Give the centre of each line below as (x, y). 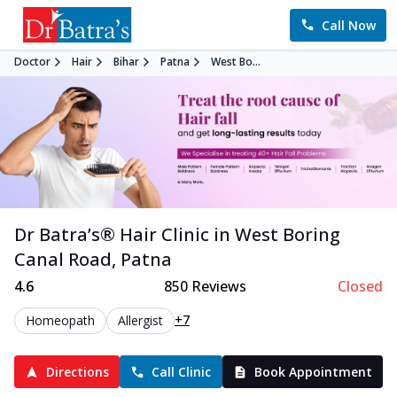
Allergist (140, 321)
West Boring (288, 235)
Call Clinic (182, 372)
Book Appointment (313, 372)
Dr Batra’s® (67, 235)
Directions (78, 372)
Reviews (217, 287)
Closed (360, 287)
